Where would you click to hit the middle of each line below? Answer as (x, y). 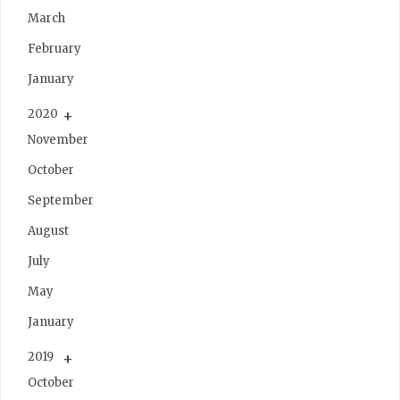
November (58, 139)
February (54, 48)
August (48, 230)
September (61, 200)
